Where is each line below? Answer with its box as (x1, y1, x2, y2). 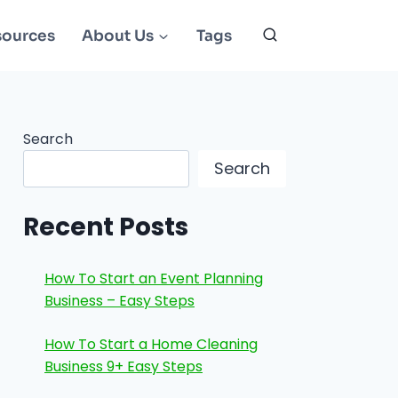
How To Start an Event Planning (44, 268, 263, 290)
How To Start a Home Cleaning (44, 334, 258, 355)
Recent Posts (23, 210, 188, 245)
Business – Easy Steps (44, 291, 195, 312)
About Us (82, 26, 155, 45)
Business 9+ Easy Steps (44, 356, 203, 378)
